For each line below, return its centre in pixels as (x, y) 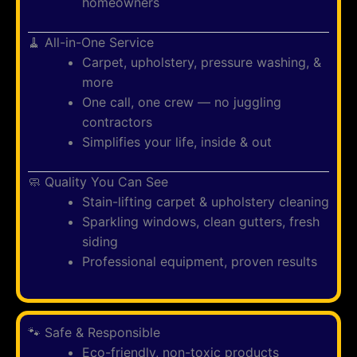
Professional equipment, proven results (200, 261)
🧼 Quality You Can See (98, 182)
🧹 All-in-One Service (91, 42)
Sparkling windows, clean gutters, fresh (201, 222)
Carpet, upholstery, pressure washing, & (202, 62)
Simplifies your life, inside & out (177, 142)
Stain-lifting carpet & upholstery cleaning (206, 202)
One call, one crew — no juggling (182, 102)
